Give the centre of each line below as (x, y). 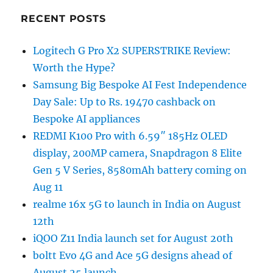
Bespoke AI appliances (87, 119)
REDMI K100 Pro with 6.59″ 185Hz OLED (130, 136)
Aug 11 (48, 187)
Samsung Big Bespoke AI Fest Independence (140, 84)
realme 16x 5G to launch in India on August (137, 204)
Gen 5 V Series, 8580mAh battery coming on (140, 170)
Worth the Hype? (74, 67)
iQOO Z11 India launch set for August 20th (133, 238)
